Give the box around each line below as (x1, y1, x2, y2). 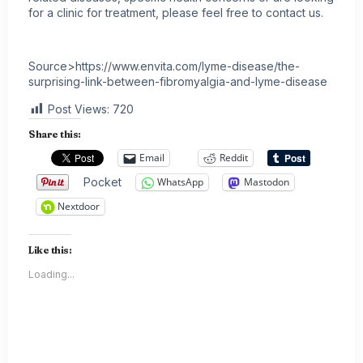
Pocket (83, 174, 122, 189)
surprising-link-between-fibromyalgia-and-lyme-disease (28, 75, 327, 89)
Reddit (220, 151, 248, 165)
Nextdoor (58, 199, 100, 214)
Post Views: (48, 101, 109, 116)
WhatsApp (157, 175, 203, 190)
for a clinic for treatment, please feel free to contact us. (28, 5, 323, 19)
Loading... (28, 267, 75, 280)
